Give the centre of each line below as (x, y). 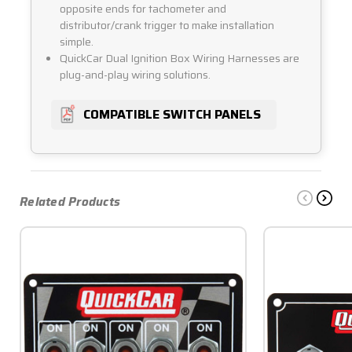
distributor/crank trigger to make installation (167, 26)
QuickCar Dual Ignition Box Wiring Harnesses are (180, 59)
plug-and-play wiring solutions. (136, 75)
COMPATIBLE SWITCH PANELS (172, 115)
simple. (77, 42)
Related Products (70, 202)
